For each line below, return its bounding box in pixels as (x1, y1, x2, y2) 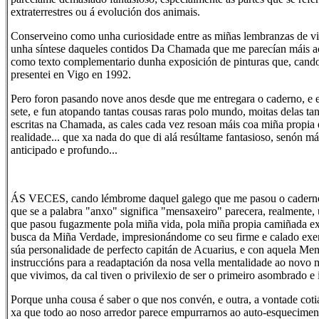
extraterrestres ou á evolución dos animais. (11, 6, 200, 18)
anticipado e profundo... (11, 144, 117, 156)
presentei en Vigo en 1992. (11, 68, 131, 80)
